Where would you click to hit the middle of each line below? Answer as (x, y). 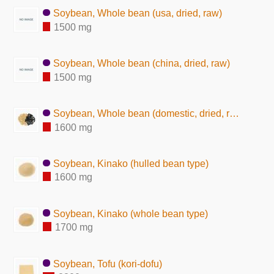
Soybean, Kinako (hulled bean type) (131, 163)
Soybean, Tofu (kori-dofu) (108, 264)
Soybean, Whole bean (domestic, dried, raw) (142, 113)
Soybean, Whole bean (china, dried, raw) (142, 63)
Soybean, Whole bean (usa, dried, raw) (138, 13)
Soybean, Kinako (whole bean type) (131, 213)
